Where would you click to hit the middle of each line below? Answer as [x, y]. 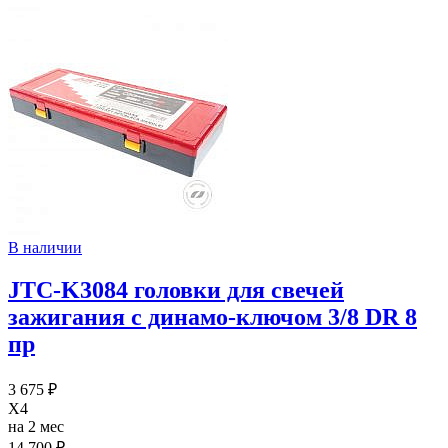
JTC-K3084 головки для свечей [176, 289]
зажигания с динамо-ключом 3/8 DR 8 [212, 316]
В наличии [45, 248]
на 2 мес [36, 426]
